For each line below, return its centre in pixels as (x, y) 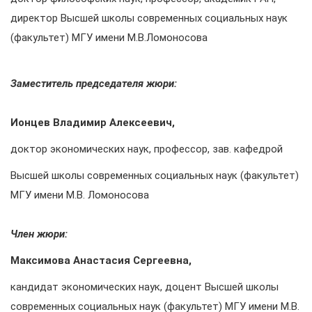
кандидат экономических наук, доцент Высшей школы (145, 287)
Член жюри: (39, 234)
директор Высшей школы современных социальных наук (149, 18)
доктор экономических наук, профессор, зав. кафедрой (147, 149)
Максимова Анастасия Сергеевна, (101, 260)
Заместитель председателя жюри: (94, 84)
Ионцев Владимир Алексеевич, (93, 123)
